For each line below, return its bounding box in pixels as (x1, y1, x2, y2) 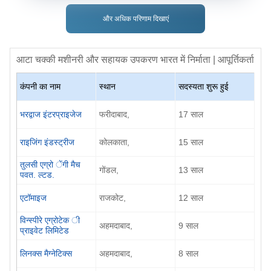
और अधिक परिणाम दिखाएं (102, 14, 169, 23)
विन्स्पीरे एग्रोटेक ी (20, 215, 80, 225)
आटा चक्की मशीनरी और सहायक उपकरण (16, 54, 158, 65)
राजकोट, (99, 192, 126, 203)
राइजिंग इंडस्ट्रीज (20, 137, 74, 147)
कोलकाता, (99, 137, 129, 147)
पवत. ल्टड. (20, 169, 54, 180)
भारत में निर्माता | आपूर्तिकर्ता (160, 54, 254, 65)
